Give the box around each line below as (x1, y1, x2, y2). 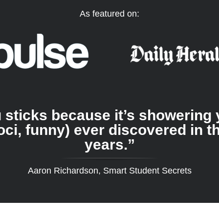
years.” (84, 136, 135, 153)
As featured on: (80, 8, 139, 19)
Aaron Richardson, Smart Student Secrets (27, 165, 192, 175)
